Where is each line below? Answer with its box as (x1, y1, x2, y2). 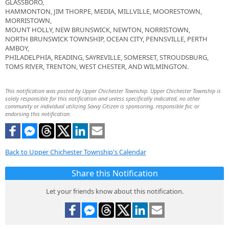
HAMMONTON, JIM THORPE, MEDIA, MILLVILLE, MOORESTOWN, (5, 7, 202, 16)
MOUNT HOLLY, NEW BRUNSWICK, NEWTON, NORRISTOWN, (5, 25, 190, 35)
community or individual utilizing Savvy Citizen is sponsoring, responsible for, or (5, 102, 199, 110)
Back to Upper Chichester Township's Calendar (5, 147, 146, 157)
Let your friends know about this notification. (45, 187, 184, 196)
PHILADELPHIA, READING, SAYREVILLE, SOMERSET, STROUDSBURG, (5, 53, 209, 62)
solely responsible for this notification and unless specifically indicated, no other (5, 95, 200, 103)
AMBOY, (5, 43, 29, 53)
